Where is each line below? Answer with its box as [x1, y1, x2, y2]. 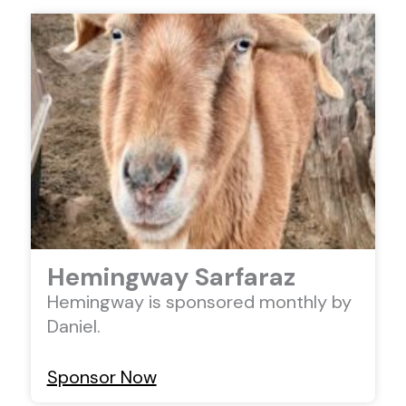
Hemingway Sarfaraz [46, 260, 295, 294]
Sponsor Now [46, 364, 157, 389]
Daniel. [46, 314, 101, 338]
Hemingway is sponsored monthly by [46, 289, 352, 314]
